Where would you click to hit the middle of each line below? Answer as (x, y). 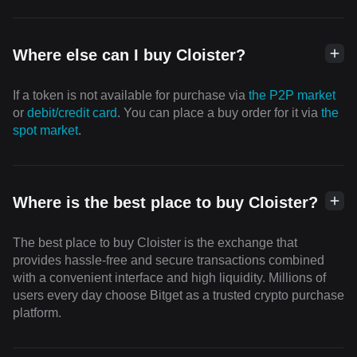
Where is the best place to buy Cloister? (165, 202)
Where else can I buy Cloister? (129, 55)
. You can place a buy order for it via (219, 113)
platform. (37, 313)
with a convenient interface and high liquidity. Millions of (169, 278)
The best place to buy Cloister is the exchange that (155, 243)
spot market (45, 130)
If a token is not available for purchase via (131, 95)
